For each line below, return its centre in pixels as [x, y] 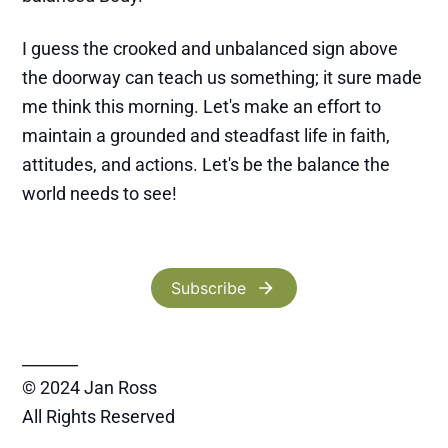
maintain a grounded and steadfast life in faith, [206, 136]
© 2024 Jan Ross [90, 388]
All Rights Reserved [99, 417]
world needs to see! [100, 194]
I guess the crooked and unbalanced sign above [210, 49]
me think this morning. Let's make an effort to [202, 107]
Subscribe [208, 288]
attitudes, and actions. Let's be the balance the [206, 165]
